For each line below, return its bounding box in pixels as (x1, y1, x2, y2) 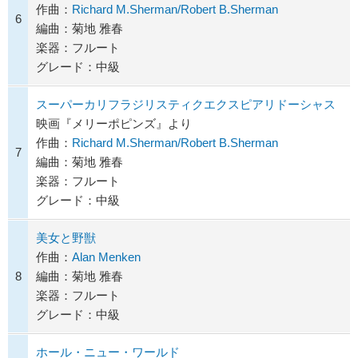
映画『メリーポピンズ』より (36, 117, 192, 131)
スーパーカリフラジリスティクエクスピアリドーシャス (36, 97, 336, 112)
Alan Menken (72, 250, 141, 265)
